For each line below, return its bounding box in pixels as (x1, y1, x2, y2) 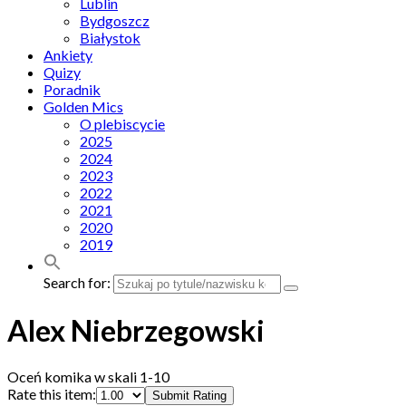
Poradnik (43, 81, 101, 98)
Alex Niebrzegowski (7, 313, 265, 349)
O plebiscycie (80, 115, 165, 132)
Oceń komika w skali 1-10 (7, 367, 169, 385)
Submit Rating (152, 388, 227, 402)
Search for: (43, 274, 111, 291)
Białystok (80, 29, 140, 46)
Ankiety (43, 46, 92, 63)
